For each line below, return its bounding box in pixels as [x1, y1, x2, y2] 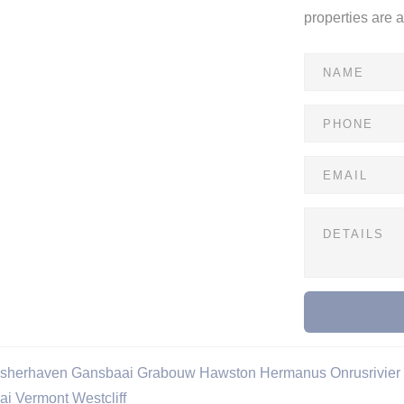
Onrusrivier [330, 365, 400, 381]
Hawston [199, 365, 256, 381]
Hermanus [260, 365, 326, 381]
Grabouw [137, 365, 196, 381]
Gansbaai [71, 365, 133, 381]
